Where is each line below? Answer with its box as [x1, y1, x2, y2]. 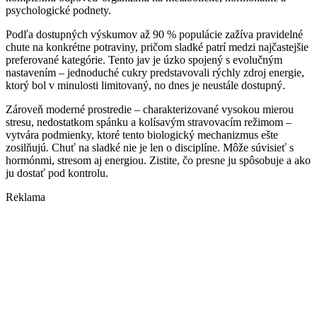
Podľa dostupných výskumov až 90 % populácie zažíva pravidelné [6, 28, 303, 41]
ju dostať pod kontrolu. [6, 167, 108, 180]
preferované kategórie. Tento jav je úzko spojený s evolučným [6, 54, 282, 67]
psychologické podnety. [6, 4, 111, 17]
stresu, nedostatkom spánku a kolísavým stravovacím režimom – [6, 116, 292, 129]
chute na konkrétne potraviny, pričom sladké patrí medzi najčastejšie [6, 41, 309, 54]
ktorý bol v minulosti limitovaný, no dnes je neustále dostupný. [6, 79, 285, 92]
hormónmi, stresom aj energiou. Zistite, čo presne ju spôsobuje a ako [6, 154, 311, 167]
